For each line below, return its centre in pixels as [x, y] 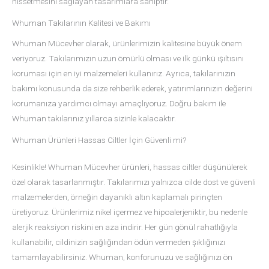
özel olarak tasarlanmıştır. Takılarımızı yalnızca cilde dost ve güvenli [134, 182]
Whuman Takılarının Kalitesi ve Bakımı [81, 23]
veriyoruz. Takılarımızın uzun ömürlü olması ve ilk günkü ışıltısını [128, 59]
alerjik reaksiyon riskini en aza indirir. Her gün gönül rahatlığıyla [125, 227]
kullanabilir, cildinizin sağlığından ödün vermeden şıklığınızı [119, 242]
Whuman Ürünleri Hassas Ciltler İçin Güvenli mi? [99, 140]
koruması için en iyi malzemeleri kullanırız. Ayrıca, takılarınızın [124, 74]
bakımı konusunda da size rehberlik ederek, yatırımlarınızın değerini [132, 89]
